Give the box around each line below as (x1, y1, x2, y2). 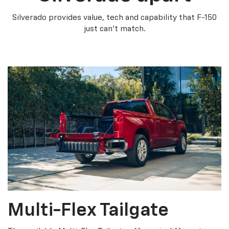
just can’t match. (83, 25, 146, 33)
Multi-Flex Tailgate (8, 201, 169, 220)
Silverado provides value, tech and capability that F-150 (12, 13, 217, 21)
